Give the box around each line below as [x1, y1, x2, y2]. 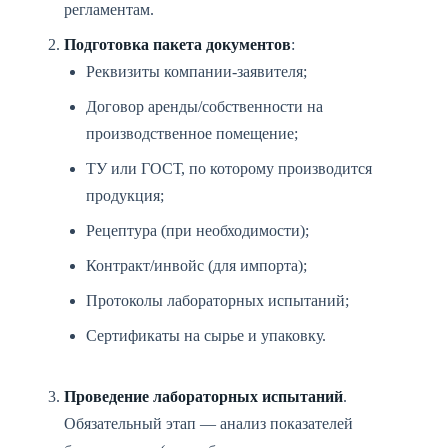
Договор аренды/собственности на [86, 98, 323, 115]
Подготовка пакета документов [64, 36, 291, 53]
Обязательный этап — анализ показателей [64, 415, 353, 432]
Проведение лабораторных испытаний [64, 388, 343, 405]
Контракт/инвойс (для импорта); [86, 257, 307, 274]
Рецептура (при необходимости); [86, 222, 309, 239]
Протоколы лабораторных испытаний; [86, 292, 349, 309]
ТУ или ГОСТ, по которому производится [86, 160, 372, 177]
